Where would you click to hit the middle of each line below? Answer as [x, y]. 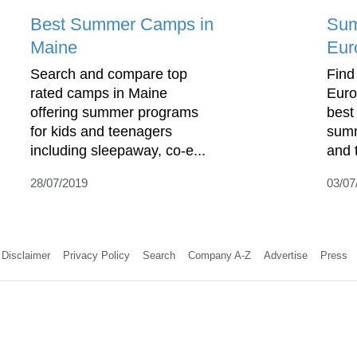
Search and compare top [109, 74]
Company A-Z [219, 255]
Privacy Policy [96, 255]
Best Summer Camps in [122, 24]
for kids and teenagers [101, 131]
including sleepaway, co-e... [118, 150]
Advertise [285, 255]
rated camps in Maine [99, 93]
